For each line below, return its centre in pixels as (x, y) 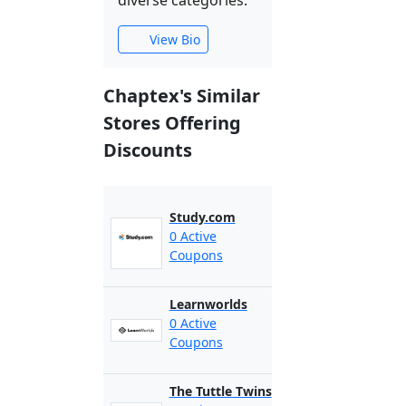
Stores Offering (172, 123)
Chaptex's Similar (182, 96)
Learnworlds (208, 304)
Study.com (202, 217)
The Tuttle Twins (220, 391)
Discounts (148, 150)
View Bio (173, 39)
